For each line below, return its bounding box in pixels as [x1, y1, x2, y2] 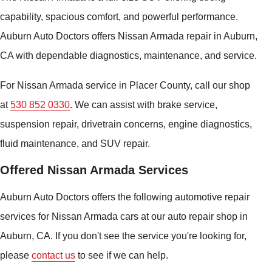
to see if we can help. [75, 250, 168, 261]
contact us [32, 250, 75, 261]
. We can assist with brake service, [70, 98, 217, 110]
